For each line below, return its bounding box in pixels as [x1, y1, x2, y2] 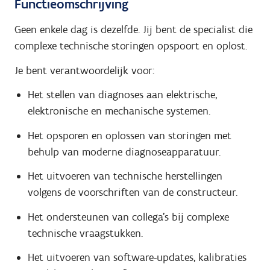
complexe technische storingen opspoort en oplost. [14, 39, 247, 53]
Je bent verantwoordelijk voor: [14, 63, 154, 77]
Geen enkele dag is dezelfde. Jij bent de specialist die [14, 23, 253, 37]
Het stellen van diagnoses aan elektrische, [27, 88, 217, 102]
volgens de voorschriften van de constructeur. [27, 186, 237, 199]
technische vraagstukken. [27, 226, 143, 240]
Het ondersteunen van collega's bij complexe [27, 210, 229, 224]
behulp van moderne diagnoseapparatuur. [27, 145, 221, 159]
